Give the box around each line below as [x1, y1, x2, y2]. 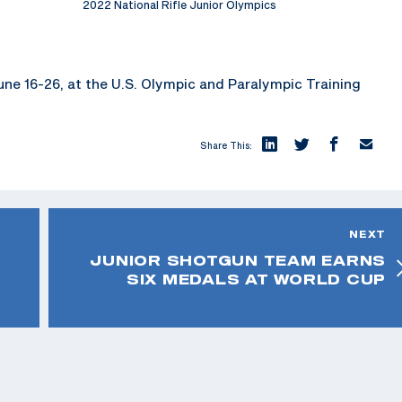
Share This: [200, 139, 252, 151]
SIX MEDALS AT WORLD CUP [126, 270, 386, 287]
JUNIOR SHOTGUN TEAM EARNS [90, 251, 386, 268]
